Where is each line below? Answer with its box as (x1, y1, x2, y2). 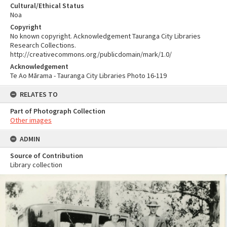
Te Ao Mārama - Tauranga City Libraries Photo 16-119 (10, 71, 167, 80)
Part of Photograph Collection (10, 106, 105, 116)
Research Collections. (10, 41, 76, 50)
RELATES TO (20, 90, 58, 99)
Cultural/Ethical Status (10, 1, 84, 10)
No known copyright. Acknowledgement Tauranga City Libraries (10, 31, 201, 41)
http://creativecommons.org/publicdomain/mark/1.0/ (10, 50, 172, 59)
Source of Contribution (10, 151, 83, 160)
